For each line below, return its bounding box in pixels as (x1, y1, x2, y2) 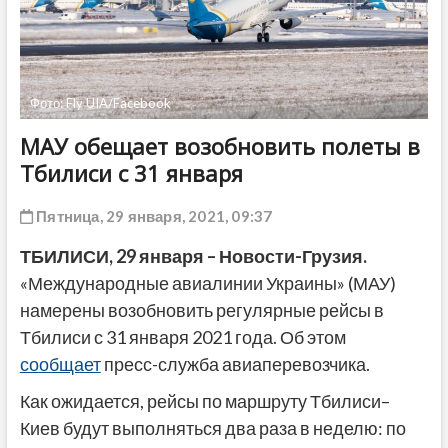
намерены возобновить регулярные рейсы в (19, 299, 384, 322)
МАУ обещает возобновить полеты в (19, 131, 420, 162)
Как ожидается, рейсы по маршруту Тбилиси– (19, 390, 390, 413)
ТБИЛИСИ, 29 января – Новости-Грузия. (19, 245, 367, 268)
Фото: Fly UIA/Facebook (29, 95, 171, 112)
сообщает (19, 353, 101, 376)
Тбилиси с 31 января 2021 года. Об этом (19, 326, 346, 349)
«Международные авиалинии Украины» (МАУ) (19, 272, 396, 295)
